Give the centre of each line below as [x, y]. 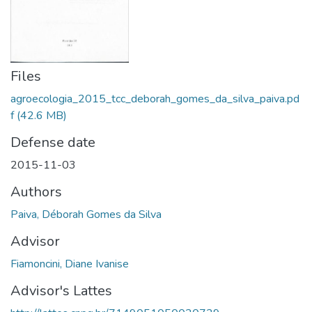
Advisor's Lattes [61, 290]
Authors [36, 192]
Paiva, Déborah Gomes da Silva [86, 214]
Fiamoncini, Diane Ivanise [70, 264]
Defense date [53, 142]
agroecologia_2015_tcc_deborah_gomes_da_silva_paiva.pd [155, 99]
